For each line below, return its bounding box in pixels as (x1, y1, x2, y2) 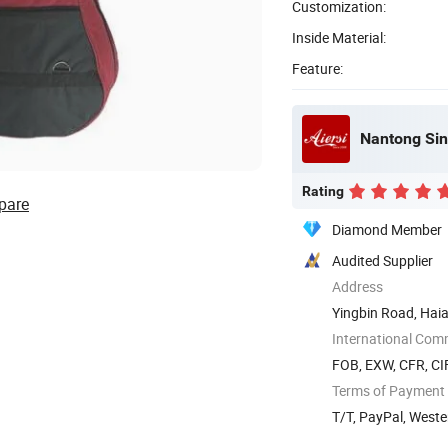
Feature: (292, 58, 343, 78)
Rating (302, 182, 344, 199)
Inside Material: (292, 27, 386, 47)
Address (332, 276, 383, 296)
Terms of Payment (332, 380, 445, 400)
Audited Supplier (332, 250, 433, 270)
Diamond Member (332, 219, 442, 239)
